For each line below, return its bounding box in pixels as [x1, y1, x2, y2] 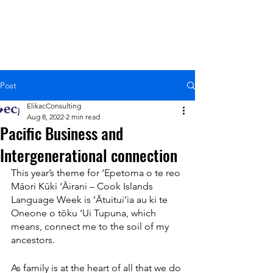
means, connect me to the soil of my [11, 221, 171, 232]
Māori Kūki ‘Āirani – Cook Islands [11, 180, 155, 192]
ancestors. [11, 234, 55, 246]
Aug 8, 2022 [27, 112, 64, 121]
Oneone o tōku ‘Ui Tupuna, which [11, 207, 158, 219]
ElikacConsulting [27, 101, 81, 110]
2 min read [66, 112, 100, 121]
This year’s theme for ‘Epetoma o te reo [11, 167, 183, 179]
